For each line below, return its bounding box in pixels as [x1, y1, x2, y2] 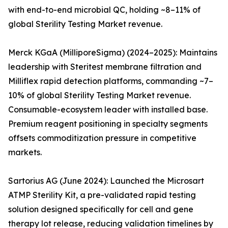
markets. [8, 147, 42, 158]
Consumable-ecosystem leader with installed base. [8, 104, 208, 115]
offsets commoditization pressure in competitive [8, 133, 196, 144]
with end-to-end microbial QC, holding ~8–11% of [8, 5, 201, 15]
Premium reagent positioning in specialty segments [8, 119, 208, 129]
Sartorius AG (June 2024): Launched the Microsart [8, 176, 204, 186]
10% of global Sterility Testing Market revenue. [8, 90, 191, 101]
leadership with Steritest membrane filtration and [8, 62, 202, 72]
